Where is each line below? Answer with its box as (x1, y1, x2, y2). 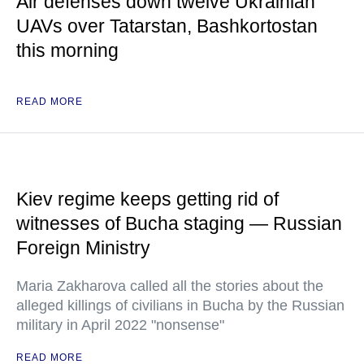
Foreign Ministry (16, 237, 150, 259)
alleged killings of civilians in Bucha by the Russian (16, 297, 344, 314)
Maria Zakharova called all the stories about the (16, 278, 323, 295)
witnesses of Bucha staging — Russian (16, 213, 342, 235)
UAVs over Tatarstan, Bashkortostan (16, 15, 318, 37)
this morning (16, 40, 119, 62)
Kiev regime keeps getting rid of (16, 188, 279, 210)
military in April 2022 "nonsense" (16, 317, 224, 334)
